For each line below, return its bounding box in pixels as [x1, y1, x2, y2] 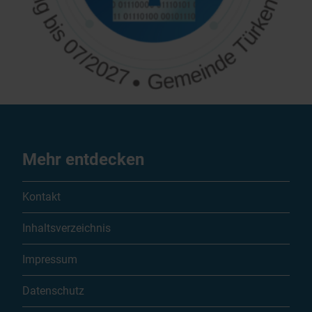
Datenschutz [22, 284, 84, 298]
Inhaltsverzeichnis [22, 221, 111, 235]
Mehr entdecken [22, 150, 144, 170]
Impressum [22, 253, 77, 267]
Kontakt [22, 190, 61, 204]
